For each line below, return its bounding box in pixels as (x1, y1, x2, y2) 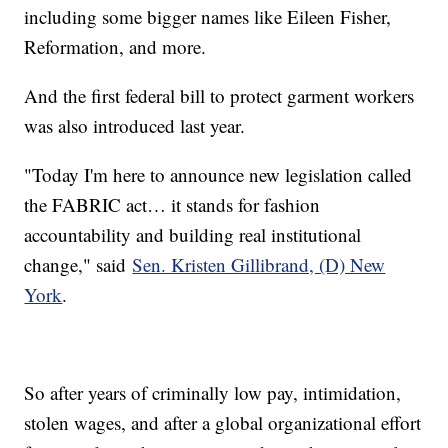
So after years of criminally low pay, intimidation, (24, 380, 402, 406)
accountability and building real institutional (24, 222, 362, 248)
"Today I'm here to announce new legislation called (24, 162, 413, 188)
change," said (24, 252, 133, 278)
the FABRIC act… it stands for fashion (24, 192, 321, 218)
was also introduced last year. (24, 113, 246, 139)
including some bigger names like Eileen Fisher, (24, 4, 392, 30)
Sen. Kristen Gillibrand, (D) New (132, 252, 386, 278)
